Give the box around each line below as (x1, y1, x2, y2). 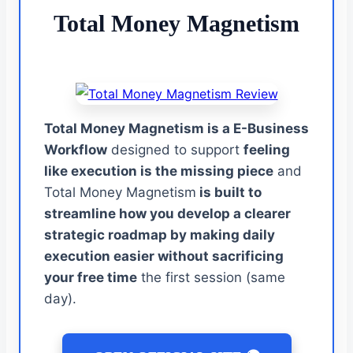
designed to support (107, 141, 243, 158)
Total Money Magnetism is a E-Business (44, 120, 309, 136)
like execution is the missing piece (44, 162, 273, 179)
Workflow (44, 141, 107, 158)
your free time (44, 269, 137, 285)
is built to (196, 184, 262, 200)
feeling (243, 141, 290, 158)
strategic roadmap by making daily (44, 226, 275, 243)
